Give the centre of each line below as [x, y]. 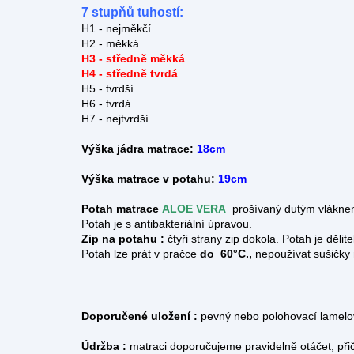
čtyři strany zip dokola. [222, 239]
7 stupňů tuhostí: [132, 13]
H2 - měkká [110, 44]
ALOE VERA [192, 209]
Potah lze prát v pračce [139, 254]
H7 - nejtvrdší [115, 119]
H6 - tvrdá [106, 104]
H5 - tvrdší [107, 89]
